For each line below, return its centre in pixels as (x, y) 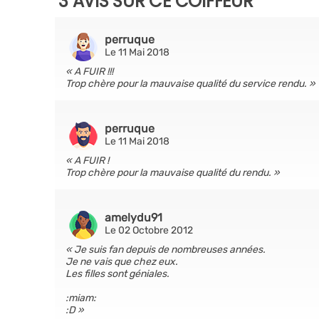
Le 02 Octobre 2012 (149, 230)
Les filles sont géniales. (117, 274)
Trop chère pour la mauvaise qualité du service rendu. (186, 84)
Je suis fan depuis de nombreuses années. (170, 250)
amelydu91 (134, 218)
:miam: (81, 298)
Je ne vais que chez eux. (122, 262)
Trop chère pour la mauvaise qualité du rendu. (169, 173)
